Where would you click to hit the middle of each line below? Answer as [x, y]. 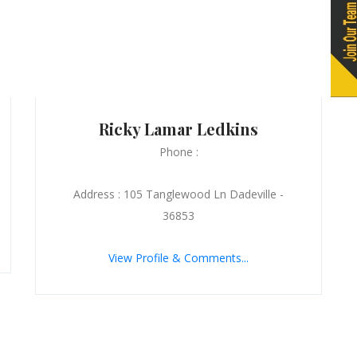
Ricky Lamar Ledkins [178, 128]
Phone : [178, 151]
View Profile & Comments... [178, 257]
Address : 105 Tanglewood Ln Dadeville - [178, 194]
